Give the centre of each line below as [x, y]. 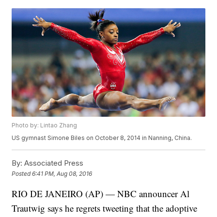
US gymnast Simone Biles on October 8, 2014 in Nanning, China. [102, 138]
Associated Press [53, 163]
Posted [22, 173]
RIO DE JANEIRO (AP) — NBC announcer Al [101, 194]
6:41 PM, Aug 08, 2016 [62, 173]
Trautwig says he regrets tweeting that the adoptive [105, 208]
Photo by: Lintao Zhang [45, 125]
